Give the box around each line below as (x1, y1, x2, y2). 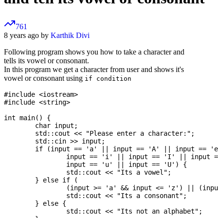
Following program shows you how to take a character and (4, 48, 184, 56)
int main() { (4, 114, 51, 122)
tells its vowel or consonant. (4, 56, 89, 65)
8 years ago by (4, 31, 51, 40)
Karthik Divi (51, 31, 90, 40)
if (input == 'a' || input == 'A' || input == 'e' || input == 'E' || (4, 145, 35, 153)
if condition (85, 75, 131, 83)
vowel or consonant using (4, 74, 85, 83)
